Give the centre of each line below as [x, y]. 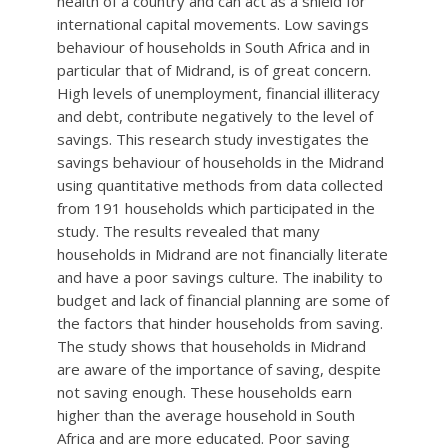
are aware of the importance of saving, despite [218, 369]
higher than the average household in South [205, 415]
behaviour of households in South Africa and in [213, 47]
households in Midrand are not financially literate [222, 254]
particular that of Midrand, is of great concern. [213, 70]
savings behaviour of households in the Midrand [220, 162]
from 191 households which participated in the [215, 208]
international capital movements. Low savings [212, 24]
